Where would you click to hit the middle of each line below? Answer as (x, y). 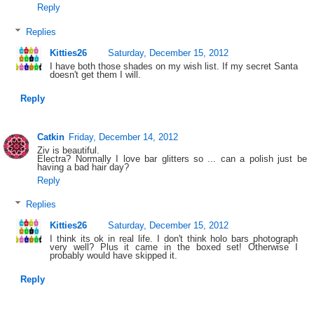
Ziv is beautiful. (69, 150)
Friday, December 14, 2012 (124, 137)
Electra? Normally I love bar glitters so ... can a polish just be (172, 158)
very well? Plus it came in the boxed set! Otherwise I (174, 247)
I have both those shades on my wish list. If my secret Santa (174, 67)
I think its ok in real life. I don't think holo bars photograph (174, 239)
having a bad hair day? (83, 167)
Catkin (51, 137)
